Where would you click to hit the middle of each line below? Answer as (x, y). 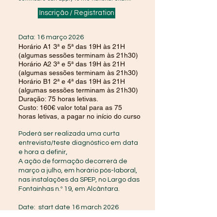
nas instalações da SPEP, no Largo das (79, 180)
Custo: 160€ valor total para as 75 (70, 108)
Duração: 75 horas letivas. (58, 99)
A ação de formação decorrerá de (73, 161)
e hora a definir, (44, 152)
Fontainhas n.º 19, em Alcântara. (69, 189)
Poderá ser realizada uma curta (69, 134)
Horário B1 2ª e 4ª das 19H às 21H (72, 81)
